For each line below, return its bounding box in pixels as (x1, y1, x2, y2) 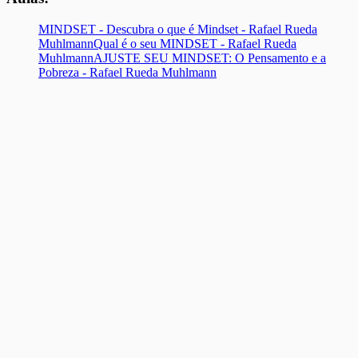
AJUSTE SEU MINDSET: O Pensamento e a (93, 50, 326, 65)
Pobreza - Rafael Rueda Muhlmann (38, 65, 217, 79)
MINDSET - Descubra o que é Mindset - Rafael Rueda (38, 22, 317, 36)
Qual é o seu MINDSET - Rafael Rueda (93, 36, 296, 50)
